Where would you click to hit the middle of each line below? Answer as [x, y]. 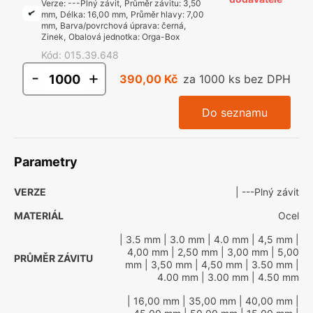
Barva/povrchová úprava [108, 26]
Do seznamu [235, 112]
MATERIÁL [39, 216]
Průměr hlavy [156, 14]
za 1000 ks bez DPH [237, 79]
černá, [173, 26]
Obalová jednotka [103, 37]
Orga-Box [160, 37]
